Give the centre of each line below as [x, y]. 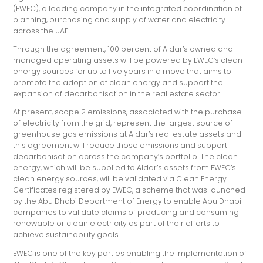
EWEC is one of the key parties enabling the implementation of [130, 253]
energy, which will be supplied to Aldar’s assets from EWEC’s [125, 168]
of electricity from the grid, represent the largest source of [123, 123]
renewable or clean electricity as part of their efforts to [117, 224]
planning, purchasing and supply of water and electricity [119, 19]
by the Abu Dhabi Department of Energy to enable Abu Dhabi [127, 201]
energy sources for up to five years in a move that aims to [122, 72]
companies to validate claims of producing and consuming [126, 213]
